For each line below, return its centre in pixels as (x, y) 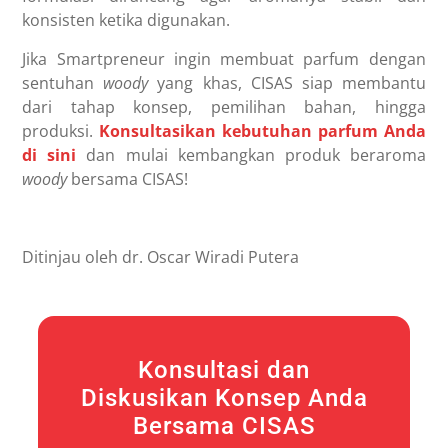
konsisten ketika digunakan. (126, 19)
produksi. (61, 130)
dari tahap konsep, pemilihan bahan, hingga (224, 106)
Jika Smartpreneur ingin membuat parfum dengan (224, 58)
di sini (49, 154)
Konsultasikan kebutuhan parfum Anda (262, 130)
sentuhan (63, 82)
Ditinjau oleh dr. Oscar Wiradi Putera (161, 256)
